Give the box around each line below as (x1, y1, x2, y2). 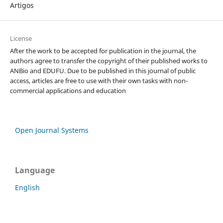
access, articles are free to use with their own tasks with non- (9, 76, 188, 85)
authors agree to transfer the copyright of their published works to (9, 56, 208, 65)
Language (15, 164, 55, 176)
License (9, 33, 32, 43)
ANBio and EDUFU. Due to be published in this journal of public (9, 66, 196, 75)
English (15, 182, 40, 192)
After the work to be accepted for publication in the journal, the (9, 46, 196, 55)
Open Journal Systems (15, 125, 89, 135)
